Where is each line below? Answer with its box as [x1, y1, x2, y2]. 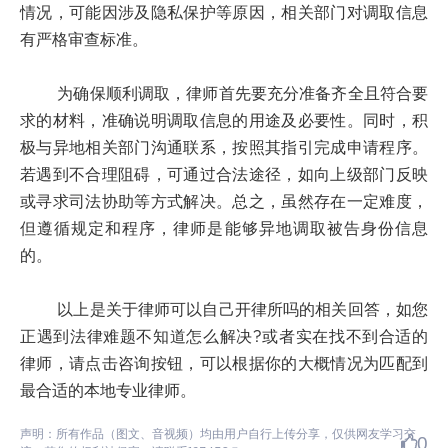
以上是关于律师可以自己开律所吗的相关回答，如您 [20, 302, 428, 318]
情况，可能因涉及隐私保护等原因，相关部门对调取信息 [20, 5, 428, 21]
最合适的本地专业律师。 [20, 383, 196, 399]
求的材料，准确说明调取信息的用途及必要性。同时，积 [20, 113, 428, 129]
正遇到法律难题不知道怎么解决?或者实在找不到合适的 [20, 329, 428, 345]
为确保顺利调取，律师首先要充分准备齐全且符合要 [20, 86, 428, 102]
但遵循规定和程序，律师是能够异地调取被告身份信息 [20, 221, 428, 237]
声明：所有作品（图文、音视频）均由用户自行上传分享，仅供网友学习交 [20, 428, 416, 440]
